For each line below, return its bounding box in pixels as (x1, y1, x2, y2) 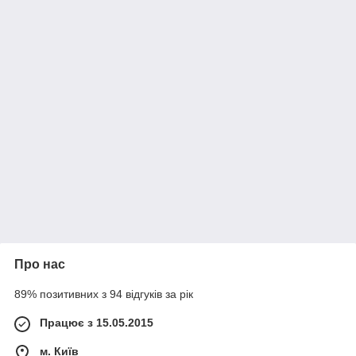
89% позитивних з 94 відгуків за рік (14, 288, 193, 300)
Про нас (14, 257, 65, 271)
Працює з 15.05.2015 (40, 316, 153, 329)
